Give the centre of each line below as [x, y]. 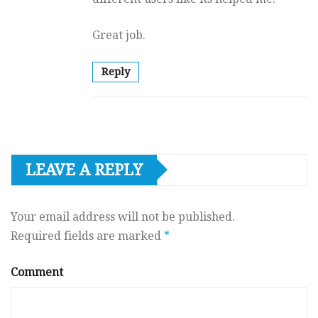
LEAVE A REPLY [84, 170]
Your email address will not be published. [123, 216]
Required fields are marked [87, 236]
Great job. [119, 35]
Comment [37, 272]
